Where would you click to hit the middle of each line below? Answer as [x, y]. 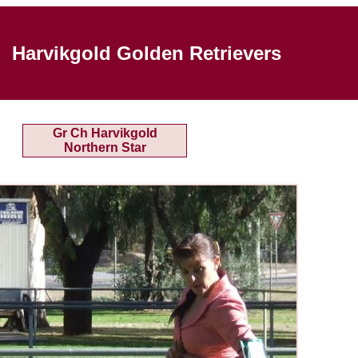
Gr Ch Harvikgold [105, 133]
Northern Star [105, 147]
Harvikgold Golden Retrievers [146, 53]
